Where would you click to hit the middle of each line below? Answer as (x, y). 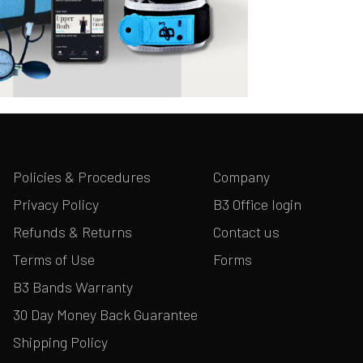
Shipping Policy (61, 342)
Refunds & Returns (73, 231)
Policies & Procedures (82, 176)
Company (241, 176)
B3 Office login (257, 204)
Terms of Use (54, 259)
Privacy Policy (56, 204)
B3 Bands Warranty (73, 286)
